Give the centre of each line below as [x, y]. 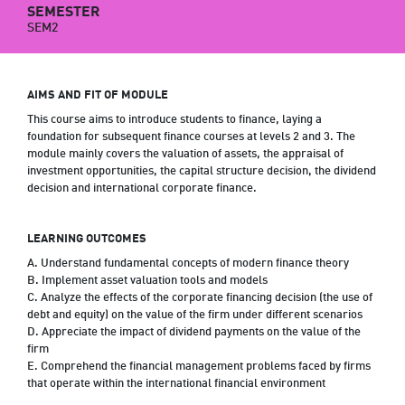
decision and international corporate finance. [142, 188]
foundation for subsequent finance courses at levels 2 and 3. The [191, 137]
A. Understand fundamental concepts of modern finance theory [188, 264]
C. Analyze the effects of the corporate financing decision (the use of [200, 298]
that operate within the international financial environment [176, 384]
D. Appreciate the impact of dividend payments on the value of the [194, 332]
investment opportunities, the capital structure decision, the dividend [202, 171]
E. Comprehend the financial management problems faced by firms [199, 367]
